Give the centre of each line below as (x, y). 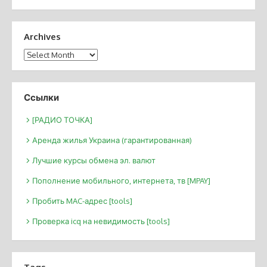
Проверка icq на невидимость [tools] (101, 221)
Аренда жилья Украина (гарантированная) (112, 140)
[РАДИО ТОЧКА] (62, 119)
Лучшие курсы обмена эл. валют (94, 160)
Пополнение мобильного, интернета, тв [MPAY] (121, 180)
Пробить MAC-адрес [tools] (82, 201)
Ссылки (41, 98)
